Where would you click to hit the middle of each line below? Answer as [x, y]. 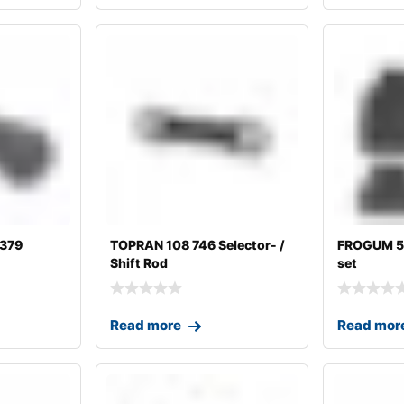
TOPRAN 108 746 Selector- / [198, 244]
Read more [146, 326]
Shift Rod [139, 262]
